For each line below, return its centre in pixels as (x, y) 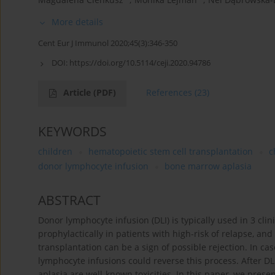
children (55, 152)
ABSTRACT (69, 200)
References (169, 93)
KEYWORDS (72, 132)
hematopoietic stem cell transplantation (171, 152)
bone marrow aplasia (208, 166)
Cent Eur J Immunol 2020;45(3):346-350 (108, 43)
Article (78, 93)
